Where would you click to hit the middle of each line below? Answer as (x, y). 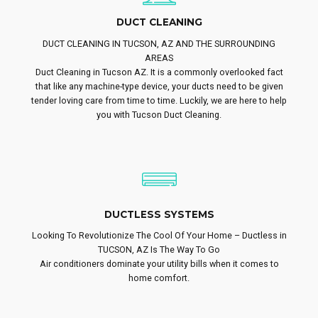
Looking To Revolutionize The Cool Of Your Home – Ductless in (159, 236)
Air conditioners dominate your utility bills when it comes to (159, 264)
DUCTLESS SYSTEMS (159, 214)
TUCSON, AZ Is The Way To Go (159, 250)
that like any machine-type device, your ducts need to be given (159, 87)
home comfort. (159, 278)
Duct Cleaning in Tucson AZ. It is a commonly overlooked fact (159, 72)
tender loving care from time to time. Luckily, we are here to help (159, 101)
